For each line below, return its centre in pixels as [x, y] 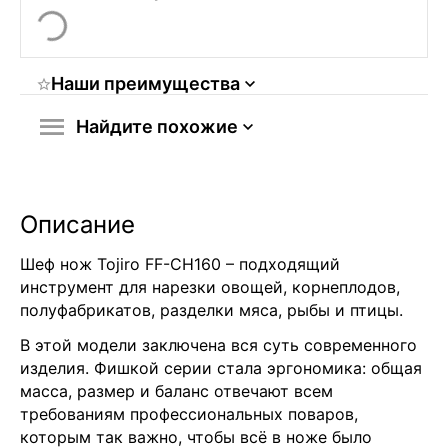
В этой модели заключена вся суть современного [218, 344]
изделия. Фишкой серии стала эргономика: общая [221, 367]
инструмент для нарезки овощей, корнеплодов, [210, 286]
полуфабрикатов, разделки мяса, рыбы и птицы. [214, 309]
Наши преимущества [145, 83]
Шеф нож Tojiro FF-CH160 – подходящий [180, 263]
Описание [77, 224]
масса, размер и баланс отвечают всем [176, 390]
